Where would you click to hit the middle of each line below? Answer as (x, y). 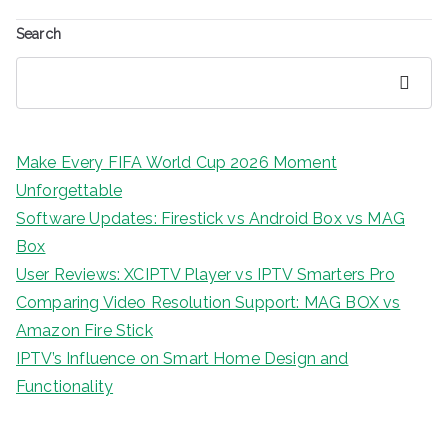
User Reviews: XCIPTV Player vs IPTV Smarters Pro (205, 274)
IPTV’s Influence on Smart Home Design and (182, 358)
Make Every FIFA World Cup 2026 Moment (176, 162)
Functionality (65, 386)
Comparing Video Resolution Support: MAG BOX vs (208, 302)
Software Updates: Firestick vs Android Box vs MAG (210, 218)
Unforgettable (69, 190)
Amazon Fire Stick (84, 330)
